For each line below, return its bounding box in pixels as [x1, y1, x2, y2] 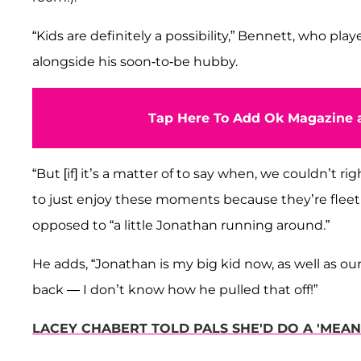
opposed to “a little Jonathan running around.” [32, 217, 333, 233]
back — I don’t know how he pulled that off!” [32, 281, 321, 297]
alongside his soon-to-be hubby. [32, 53, 238, 69]
